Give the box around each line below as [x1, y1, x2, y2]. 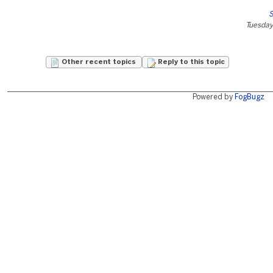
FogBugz [234, 94, 264, 101]
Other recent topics [60, 59, 138, 65]
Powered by [192, 94, 235, 101]
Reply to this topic [156, 59, 225, 65]
